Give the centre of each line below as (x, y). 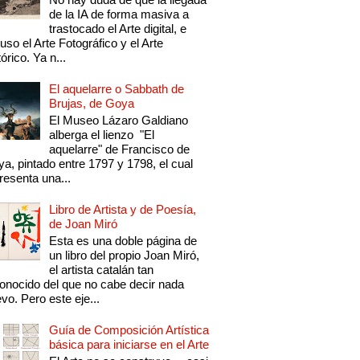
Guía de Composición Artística (129, 330)
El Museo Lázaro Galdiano (119, 121)
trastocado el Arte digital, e (118, 29)
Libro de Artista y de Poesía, (123, 210)
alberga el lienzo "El (102, 135)
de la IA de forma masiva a (119, 14)
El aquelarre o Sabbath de (117, 89)
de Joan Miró (84, 224)
